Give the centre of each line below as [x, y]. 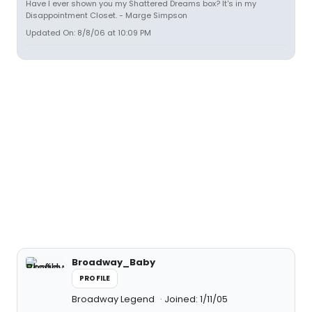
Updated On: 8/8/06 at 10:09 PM [88, 33]
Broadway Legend [114, 299]
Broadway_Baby [114, 262]
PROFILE [95, 278]
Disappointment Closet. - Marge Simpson [107, 15]
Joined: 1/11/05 [196, 299]
